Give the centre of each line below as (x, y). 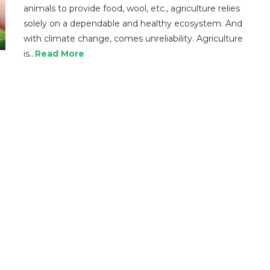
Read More (60, 54)
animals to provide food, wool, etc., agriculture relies (132, 8)
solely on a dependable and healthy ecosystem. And (133, 24)
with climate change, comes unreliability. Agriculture (133, 39)
